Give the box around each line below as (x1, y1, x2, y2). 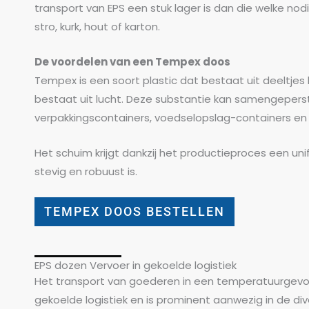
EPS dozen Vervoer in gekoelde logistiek (34, 257, 237, 272)
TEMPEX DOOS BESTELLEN (44, 203, 225, 219)
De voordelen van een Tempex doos (34, 54, 232, 69)
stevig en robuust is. (34, 163, 137, 179)
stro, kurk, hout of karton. (34, 19, 160, 34)
